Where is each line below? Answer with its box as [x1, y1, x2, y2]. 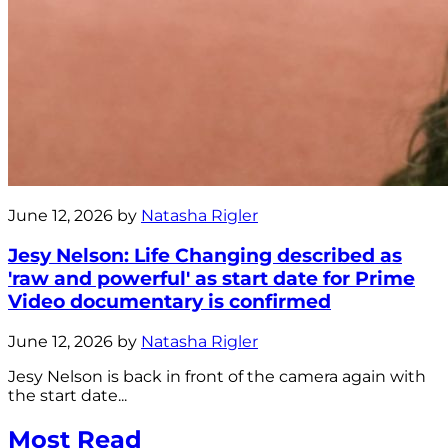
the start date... [8, 385, 127, 405]
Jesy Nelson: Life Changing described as [8, 243, 402, 267]
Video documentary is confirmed [8, 289, 331, 313]
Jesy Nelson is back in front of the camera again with [8, 366, 426, 386]
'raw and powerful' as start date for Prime [8, 266, 415, 290]
